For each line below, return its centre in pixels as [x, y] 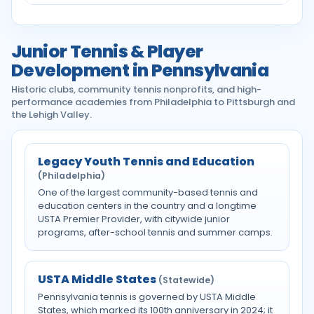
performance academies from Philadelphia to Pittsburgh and [153, 102]
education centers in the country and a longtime [147, 206]
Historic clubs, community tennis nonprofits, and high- [136, 89]
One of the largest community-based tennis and [148, 192]
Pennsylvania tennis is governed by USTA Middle [147, 297]
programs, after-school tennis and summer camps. [155, 232]
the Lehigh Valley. [52, 115]
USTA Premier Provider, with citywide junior [134, 219]
